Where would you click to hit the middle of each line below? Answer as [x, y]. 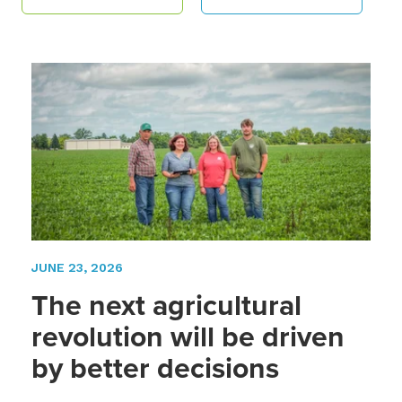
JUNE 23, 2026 [77, 267]
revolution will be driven [188, 336]
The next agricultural [166, 305]
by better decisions [155, 367]
